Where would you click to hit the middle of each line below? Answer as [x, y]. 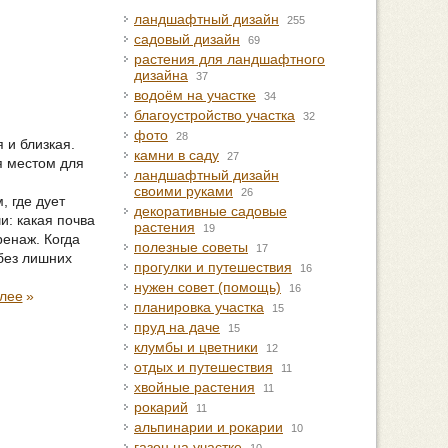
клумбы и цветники [196, 347]
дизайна [161, 75]
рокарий [161, 407]
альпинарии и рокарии [208, 427]
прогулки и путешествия [213, 267]
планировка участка [199, 307]
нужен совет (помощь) [207, 287]
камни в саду [176, 155]
